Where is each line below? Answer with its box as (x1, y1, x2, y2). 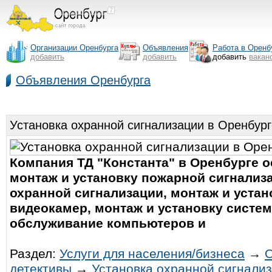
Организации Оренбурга (30, 43, 118, 52)
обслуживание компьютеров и (10, 216, 206, 231)
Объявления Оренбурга (16, 73, 151, 87)
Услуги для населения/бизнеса (59, 246, 245, 261)
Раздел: (10, 246, 59, 261)
